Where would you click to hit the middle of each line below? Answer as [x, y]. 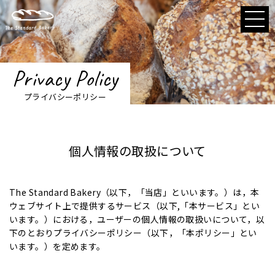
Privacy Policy [65, 79]
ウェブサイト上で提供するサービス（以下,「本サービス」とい [135, 206]
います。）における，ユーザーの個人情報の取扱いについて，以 [137, 219]
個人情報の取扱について [137, 151]
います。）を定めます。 [57, 246]
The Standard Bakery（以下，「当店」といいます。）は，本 [134, 192]
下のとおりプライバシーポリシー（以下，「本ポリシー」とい [133, 233]
